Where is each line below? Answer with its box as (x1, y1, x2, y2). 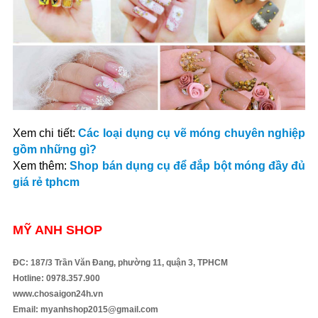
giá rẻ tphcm (12, 176, 79, 189)
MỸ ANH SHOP (12, 223, 109, 238)
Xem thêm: (12, 160, 67, 172)
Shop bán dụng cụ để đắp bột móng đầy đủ (70, 160, 306, 172)
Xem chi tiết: (12, 127, 79, 140)
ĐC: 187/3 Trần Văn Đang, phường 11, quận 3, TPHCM (12, 258, 228, 268)
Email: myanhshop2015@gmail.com (12, 305, 158, 315)
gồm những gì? (12, 143, 97, 156)
